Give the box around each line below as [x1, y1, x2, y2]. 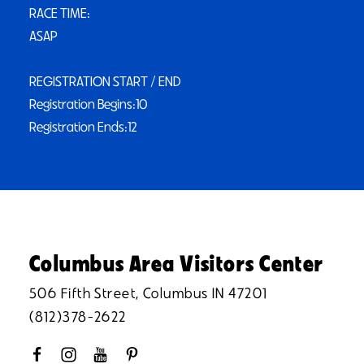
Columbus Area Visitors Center [29, 249, 324, 278]
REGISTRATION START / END [29, 73, 181, 89]
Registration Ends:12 [29, 119, 136, 135]
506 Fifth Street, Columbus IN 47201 [29, 284, 268, 303]
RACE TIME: [29, 5, 90, 21]
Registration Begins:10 [29, 96, 148, 112]
